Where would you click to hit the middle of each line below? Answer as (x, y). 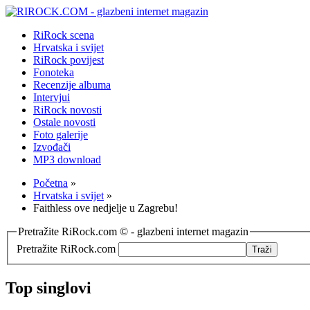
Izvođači (52, 147)
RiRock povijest (69, 60)
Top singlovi (48, 288)
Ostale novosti (64, 122)
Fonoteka (54, 72)
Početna (51, 183)
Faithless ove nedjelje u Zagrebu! (106, 208)
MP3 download (67, 159)
